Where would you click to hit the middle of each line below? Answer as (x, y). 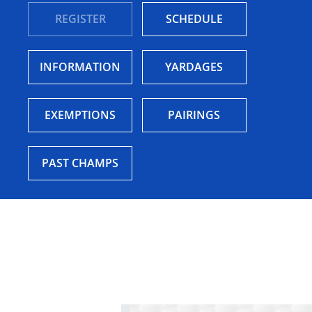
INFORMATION (80, 67)
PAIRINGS (194, 115)
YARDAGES (194, 67)
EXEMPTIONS (80, 115)
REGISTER (80, 19)
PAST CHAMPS (80, 163)
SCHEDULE (194, 19)
